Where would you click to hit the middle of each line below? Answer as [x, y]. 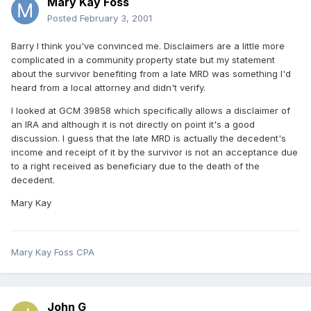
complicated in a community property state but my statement [143, 60]
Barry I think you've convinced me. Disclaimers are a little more [148, 46]
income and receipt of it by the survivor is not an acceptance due [154, 152]
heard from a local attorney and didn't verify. [108, 88]
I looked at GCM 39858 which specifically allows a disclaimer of [151, 111]
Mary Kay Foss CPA [53, 252]
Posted [64, 18]
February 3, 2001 [116, 18]
